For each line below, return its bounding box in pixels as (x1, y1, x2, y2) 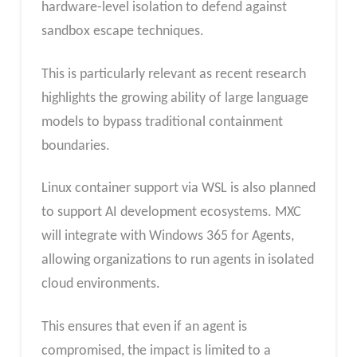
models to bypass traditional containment (41, 114, 283, 130)
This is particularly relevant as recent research (41, 66, 306, 82)
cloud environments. (41, 277, 160, 292)
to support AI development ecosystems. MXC (41, 205, 301, 221)
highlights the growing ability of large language (41, 90, 308, 106)
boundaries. (41, 138, 110, 154)
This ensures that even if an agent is (41, 320, 247, 335)
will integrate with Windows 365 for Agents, (41, 229, 294, 245)
